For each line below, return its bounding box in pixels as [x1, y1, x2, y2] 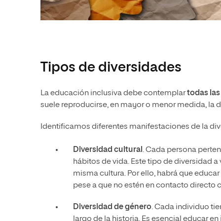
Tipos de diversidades [40, 61, 182, 75]
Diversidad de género [73, 203, 151, 212]
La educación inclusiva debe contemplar [40, 89, 187, 98]
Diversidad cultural [73, 146, 143, 154]
